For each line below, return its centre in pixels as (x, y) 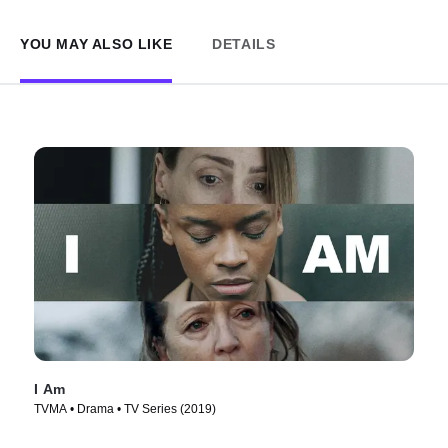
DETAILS (244, 43)
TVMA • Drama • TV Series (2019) (125, 408)
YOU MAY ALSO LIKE (96, 43)
